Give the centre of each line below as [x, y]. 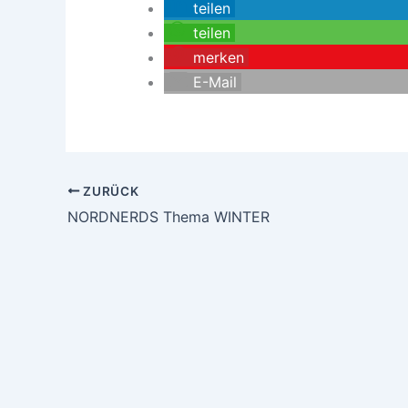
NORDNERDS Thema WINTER [168, 217]
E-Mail [215, 82]
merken [219, 57]
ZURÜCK [109, 191]
